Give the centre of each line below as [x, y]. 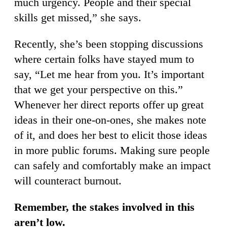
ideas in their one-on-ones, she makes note [110, 120]
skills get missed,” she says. [78, 17]
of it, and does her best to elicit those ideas [111, 135]
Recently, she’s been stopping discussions [109, 44]
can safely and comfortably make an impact [112, 165]
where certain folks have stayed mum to [104, 59]
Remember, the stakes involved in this [104, 207]
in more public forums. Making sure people [112, 150]
